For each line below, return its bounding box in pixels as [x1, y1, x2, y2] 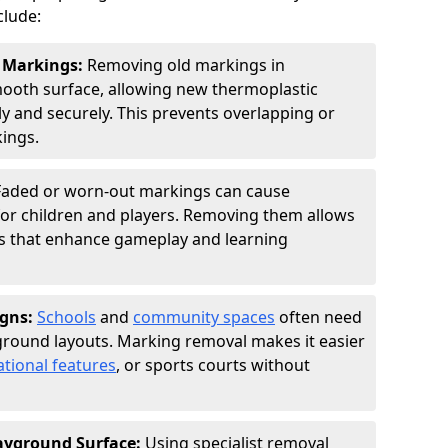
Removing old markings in [87, 54, 285, 76]
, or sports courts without [116, 354, 310, 376]
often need [275, 306, 362, 328]
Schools [37, 306, 96, 328]
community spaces [133, 306, 275, 328]
